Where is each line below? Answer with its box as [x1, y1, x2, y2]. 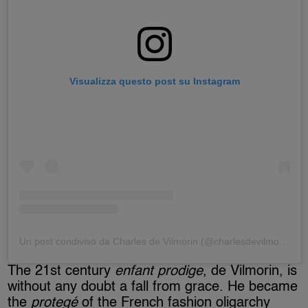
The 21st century [8, 265, 115, 279]
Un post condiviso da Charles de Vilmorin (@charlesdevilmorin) [279, 236, 289, 247]
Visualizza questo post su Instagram [69, 76, 240, 87]
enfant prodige [115, 265, 203, 279]
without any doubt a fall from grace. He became [8, 280, 298, 295]
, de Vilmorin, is [203, 265, 298, 279]
